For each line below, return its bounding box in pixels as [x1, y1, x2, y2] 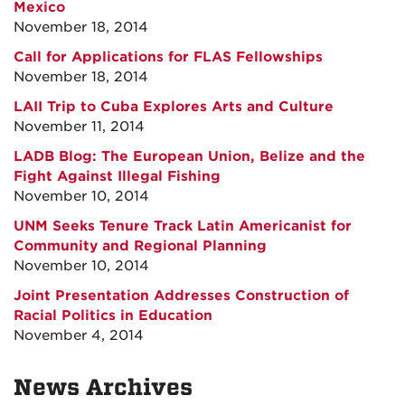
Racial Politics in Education [14, 307, 212, 324]
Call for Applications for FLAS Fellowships [14, 49, 323, 65]
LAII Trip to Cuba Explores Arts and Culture [14, 99, 334, 115]
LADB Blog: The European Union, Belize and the [14, 148, 365, 165]
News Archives [14, 374, 193, 400]
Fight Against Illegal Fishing [14, 168, 221, 184]
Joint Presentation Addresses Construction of [14, 287, 349, 304]
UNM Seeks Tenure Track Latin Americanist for [14, 218, 352, 234]
